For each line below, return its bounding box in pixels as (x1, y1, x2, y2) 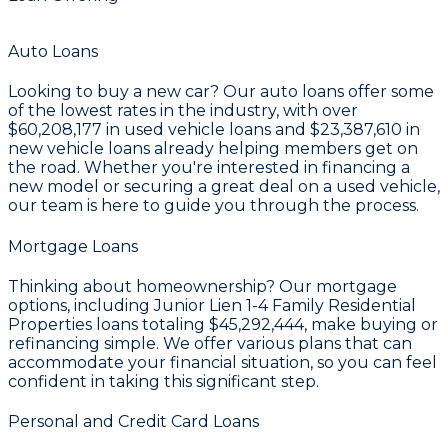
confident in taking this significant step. (8, 371, 319, 391)
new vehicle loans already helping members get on (8, 139, 418, 159)
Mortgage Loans (8, 236, 138, 256)
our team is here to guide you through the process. (8, 196, 419, 216)
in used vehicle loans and (102, 120, 310, 140)
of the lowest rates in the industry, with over (8, 101, 358, 121)
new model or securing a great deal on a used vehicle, (8, 177, 440, 197)
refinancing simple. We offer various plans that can (8, 333, 412, 353)
